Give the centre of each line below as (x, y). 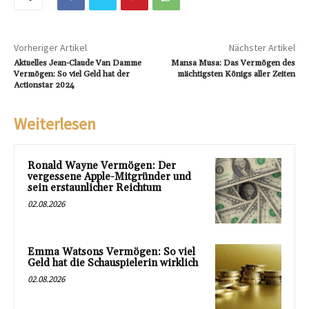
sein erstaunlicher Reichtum (94, 188)
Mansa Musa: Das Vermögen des (233, 63)
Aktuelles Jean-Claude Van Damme (78, 63)
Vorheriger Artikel (50, 47)
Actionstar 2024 (44, 85)
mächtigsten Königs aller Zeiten (236, 74)
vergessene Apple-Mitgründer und (109, 177)
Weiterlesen (55, 123)
